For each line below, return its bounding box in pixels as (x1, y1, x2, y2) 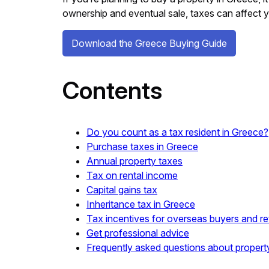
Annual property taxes (86, 154, 183, 167)
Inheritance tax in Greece (86, 198, 195, 210)
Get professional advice (86, 226, 189, 239)
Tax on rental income (86, 169, 178, 181)
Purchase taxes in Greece (86, 140, 198, 153)
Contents (62, 75, 162, 105)
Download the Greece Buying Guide (71, 37, 227, 49)
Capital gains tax (86, 183, 157, 196)
